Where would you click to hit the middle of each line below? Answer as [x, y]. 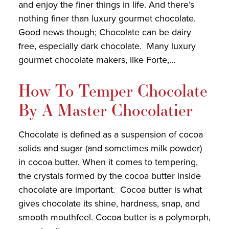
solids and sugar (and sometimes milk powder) [110, 148]
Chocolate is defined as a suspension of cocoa [110, 135]
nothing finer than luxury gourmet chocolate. [107, 19]
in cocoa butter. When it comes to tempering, [108, 162]
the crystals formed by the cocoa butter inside [109, 176]
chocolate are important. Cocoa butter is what [110, 190]
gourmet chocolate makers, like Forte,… [97, 60]
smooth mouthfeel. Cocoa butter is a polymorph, [114, 217]
